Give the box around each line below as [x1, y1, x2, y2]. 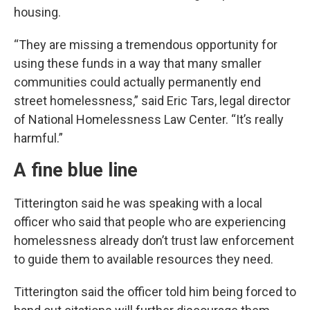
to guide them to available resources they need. [14, 251, 273, 266]
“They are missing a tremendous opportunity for [14, 37, 277, 52]
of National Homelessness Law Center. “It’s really [14, 111, 284, 127]
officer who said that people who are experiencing [14, 214, 286, 229]
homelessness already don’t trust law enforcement [14, 232, 294, 248]
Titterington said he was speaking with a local [14, 195, 262, 210]
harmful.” [14, 130, 63, 145]
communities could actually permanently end [14, 74, 261, 89]
